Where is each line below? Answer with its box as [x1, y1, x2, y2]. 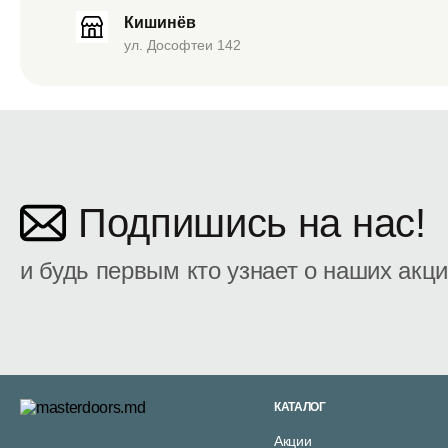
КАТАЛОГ [273, 400, 326, 414]
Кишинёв [124, 13, 196, 31]
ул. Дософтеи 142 [124, 36, 241, 53]
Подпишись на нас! [78, 200, 426, 245]
